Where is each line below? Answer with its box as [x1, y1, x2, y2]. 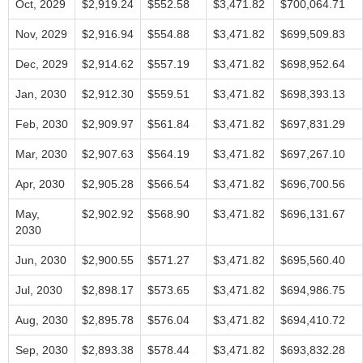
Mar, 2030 [15, 147, 67, 160]
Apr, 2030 [15, 177, 65, 190]
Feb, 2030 [15, 117, 68, 130]
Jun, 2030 [15, 254, 66, 267]
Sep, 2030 [15, 344, 68, 357]
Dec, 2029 [15, 58, 68, 70]
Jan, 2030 [15, 88, 66, 100]
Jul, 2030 [15, 284, 62, 297]
